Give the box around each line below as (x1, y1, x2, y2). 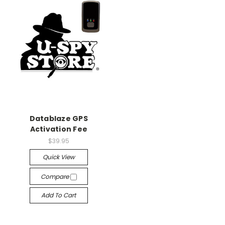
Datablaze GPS (29, 113, 88, 124)
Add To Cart (41, 190, 76, 199)
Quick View (42, 152, 75, 161)
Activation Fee (30, 124, 87, 134)
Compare (40, 172, 70, 181)
